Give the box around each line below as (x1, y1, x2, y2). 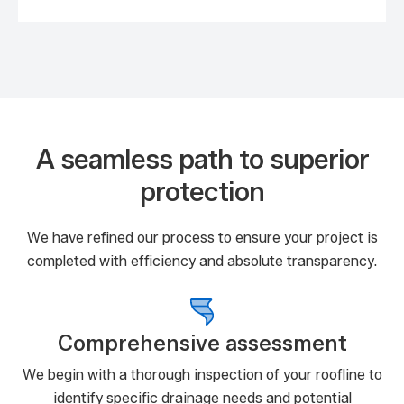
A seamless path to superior (35, 142, 369, 176)
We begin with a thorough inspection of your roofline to (22, 366, 382, 383)
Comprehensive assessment (57, 330, 347, 356)
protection (140, 175, 264, 208)
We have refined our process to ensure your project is (26, 229, 378, 246)
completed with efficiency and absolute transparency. (27, 252, 377, 270)
